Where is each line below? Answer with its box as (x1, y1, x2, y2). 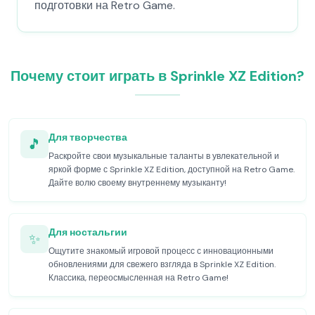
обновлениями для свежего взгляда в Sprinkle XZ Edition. (49, 259, 276, 270)
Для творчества (49, 131, 127, 143)
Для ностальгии (49, 226, 127, 238)
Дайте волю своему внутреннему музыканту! (49, 177, 226, 188)
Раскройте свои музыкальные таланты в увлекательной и (49, 150, 279, 162)
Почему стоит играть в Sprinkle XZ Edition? (11, 67, 304, 85)
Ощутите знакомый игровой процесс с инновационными (49, 245, 274, 257)
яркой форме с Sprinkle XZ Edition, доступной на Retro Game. (49, 164, 295, 175)
